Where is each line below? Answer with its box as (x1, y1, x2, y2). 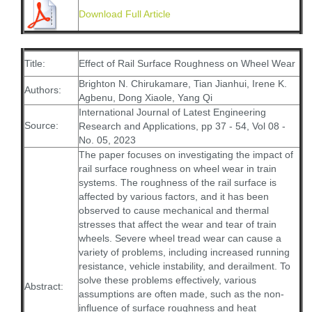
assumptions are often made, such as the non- (79, 288, 284, 299)
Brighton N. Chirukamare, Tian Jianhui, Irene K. (79, 78, 287, 89)
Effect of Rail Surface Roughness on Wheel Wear (79, 58, 295, 69)
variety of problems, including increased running (79, 247, 290, 258)
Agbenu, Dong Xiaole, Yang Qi (79, 92, 212, 103)
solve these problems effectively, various (79, 274, 256, 286)
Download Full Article (79, 8, 171, 19)
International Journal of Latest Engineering (79, 107, 266, 118)
